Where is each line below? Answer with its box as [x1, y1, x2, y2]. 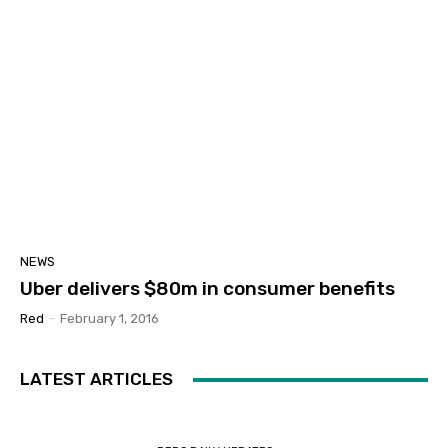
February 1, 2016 [60, 311, 159, 327]
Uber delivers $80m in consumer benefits [20, 277, 395, 301]
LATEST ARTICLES [20, 369, 173, 390]
